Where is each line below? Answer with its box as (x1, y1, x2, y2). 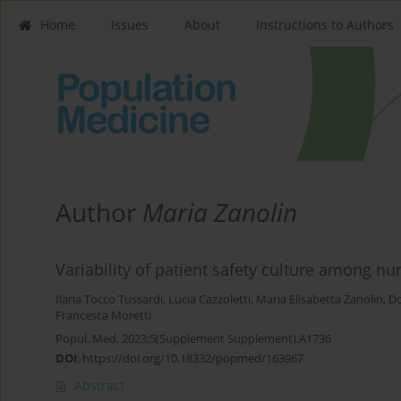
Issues (111, 16, 149, 33)
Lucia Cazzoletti (168, 292, 251, 308)
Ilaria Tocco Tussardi (55, 292, 163, 308)
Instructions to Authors (256, 16, 394, 33)
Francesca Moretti (55, 308, 151, 324)
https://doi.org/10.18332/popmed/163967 (82, 350, 303, 367)
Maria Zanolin (142, 195, 297, 230)
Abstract (74, 377, 124, 395)
